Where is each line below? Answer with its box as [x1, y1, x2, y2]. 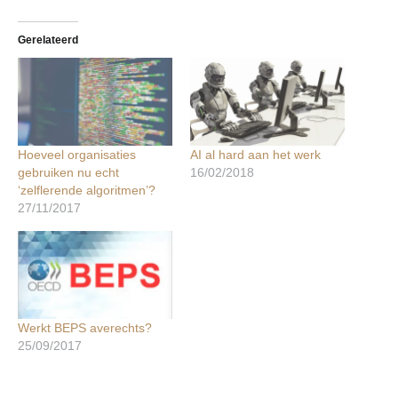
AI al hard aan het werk [190, 147, 321, 162]
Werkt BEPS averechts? [18, 321, 152, 336]
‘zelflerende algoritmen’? [18, 182, 155, 197]
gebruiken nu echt [18, 164, 119, 179]
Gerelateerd [18, 33, 78, 46]
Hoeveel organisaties [18, 147, 136, 162]
